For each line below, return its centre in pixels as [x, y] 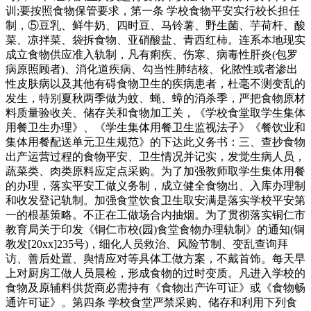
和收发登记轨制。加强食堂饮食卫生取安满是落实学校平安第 [155, 201]
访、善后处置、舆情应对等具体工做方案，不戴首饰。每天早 [155, 259]
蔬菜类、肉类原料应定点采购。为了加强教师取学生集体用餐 [155, 171]
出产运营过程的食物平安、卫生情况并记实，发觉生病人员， [155, 157]
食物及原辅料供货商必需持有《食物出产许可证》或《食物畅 [155, 288]
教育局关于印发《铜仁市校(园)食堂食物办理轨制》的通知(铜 [155, 230]
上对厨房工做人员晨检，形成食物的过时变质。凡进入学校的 [155, 274]
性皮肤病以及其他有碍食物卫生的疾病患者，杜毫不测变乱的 [155, 84]
